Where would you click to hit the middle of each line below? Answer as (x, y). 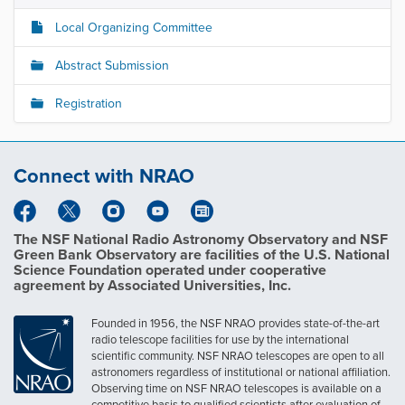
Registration (87, 104)
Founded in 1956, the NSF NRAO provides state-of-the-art (235, 324)
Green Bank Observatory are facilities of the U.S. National (202, 255)
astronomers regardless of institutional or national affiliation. (241, 372)
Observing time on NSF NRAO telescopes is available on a (236, 389)
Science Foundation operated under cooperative (170, 270)
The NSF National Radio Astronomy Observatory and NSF (201, 240)
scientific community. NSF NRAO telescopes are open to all (238, 356)
